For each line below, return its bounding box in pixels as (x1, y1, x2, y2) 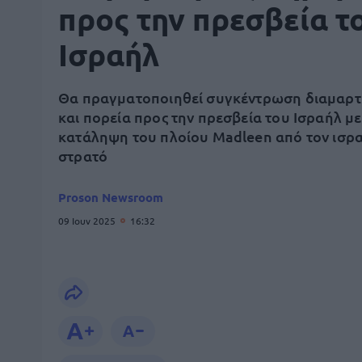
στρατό (58, 146, 108, 165)
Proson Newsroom (58, 189, 163, 205)
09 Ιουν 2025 (58, 214, 118, 227)
